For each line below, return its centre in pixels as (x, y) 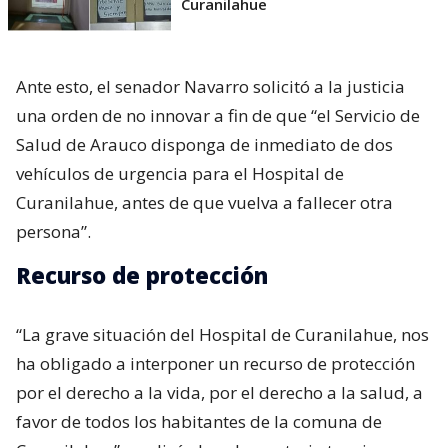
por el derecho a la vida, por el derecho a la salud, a (219, 392)
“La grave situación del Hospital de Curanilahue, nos (222, 334)
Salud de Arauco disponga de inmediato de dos (204, 144)
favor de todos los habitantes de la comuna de (199, 421)
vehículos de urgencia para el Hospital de (180, 173)
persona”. (53, 231)
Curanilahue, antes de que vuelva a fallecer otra (204, 202)
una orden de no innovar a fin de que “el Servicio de (218, 115)
